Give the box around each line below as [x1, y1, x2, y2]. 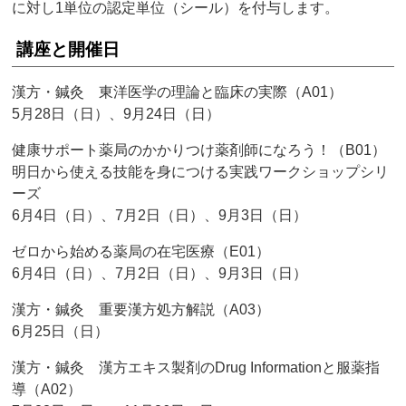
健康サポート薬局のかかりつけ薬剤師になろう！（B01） [12, 142, 387, 159]
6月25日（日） [12, 324, 110, 340]
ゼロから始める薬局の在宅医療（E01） [12, 244, 271, 260]
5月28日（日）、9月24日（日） [12, 106, 221, 122]
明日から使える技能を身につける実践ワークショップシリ [12, 164, 390, 180]
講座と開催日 [16, 40, 121, 60]
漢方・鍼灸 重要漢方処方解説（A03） [12, 302, 271, 318]
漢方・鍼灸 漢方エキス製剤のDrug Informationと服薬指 [12, 360, 381, 376]
